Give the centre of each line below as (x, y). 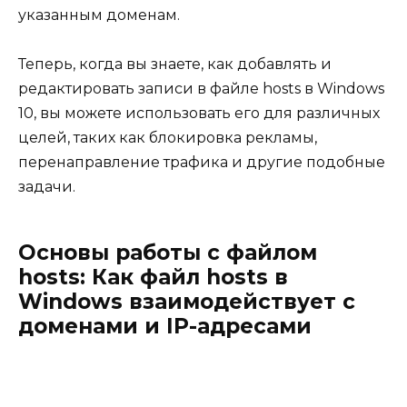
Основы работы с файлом (168, 252)
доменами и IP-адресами (165, 326)
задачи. (47, 186)
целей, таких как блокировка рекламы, (168, 137)
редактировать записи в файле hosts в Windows (201, 88)
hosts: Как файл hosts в (153, 277)
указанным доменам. (99, 15)
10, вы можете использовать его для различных (199, 113)
